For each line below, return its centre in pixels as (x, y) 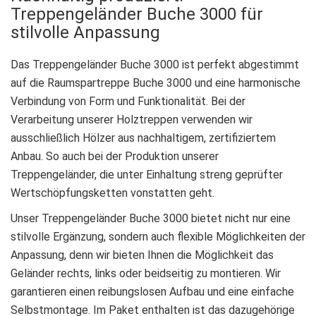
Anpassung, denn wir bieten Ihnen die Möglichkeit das (142, 255)
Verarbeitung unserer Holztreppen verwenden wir (132, 119)
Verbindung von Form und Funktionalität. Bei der (128, 101)
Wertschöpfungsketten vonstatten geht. (114, 193)
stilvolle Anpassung (85, 32)
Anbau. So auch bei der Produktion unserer (115, 156)
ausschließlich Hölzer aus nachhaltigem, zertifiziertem (143, 138)
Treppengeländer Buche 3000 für (137, 14)
